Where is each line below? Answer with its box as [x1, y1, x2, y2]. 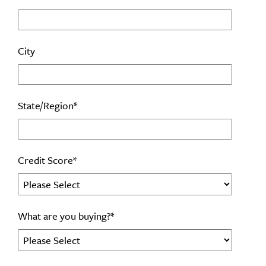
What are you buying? [18, 208, 110, 224]
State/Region [18, 98, 74, 113]
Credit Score [18, 153, 73, 168]
